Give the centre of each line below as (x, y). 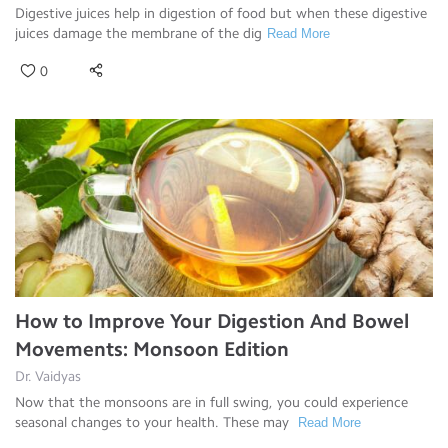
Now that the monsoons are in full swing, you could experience (211, 402)
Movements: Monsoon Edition (152, 348)
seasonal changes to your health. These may (154, 422)
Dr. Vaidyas (48, 376)
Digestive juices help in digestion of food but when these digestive (221, 13)
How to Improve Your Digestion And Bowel (212, 320)
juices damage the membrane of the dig (138, 33)
